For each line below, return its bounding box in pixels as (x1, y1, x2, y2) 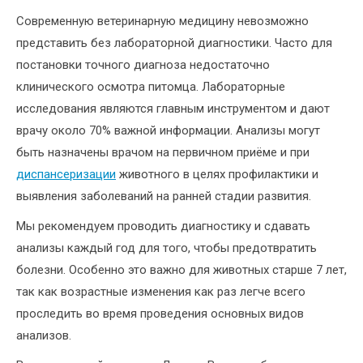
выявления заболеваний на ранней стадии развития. (16, 189, 311, 204)
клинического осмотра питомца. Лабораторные (16, 79, 285, 95)
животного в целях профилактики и (116, 167, 318, 182)
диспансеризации (16, 167, 116, 182)
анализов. (16, 328, 71, 344)
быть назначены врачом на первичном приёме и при (16, 145, 310, 160)
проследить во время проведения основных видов (16, 306, 304, 322)
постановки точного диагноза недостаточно (16, 58, 270, 73)
